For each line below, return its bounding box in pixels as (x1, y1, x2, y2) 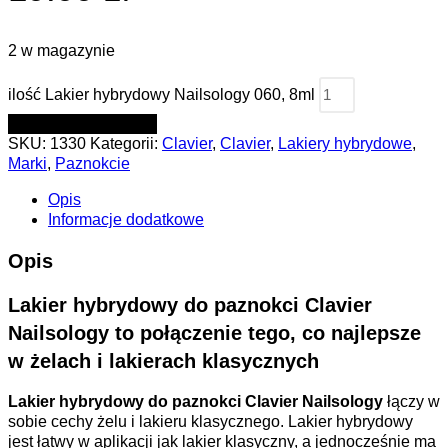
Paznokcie (55, 155, 130, 173)
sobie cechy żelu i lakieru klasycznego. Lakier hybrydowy (8, 412, 413, 430)
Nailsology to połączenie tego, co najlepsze (8, 322, 421, 345)
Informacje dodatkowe (48, 211, 204, 229)
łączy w (387, 392, 440, 410)
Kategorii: (90, 135, 162, 153)
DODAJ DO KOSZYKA (14, 117, 151, 132)
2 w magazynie (8, 42, 115, 60)
